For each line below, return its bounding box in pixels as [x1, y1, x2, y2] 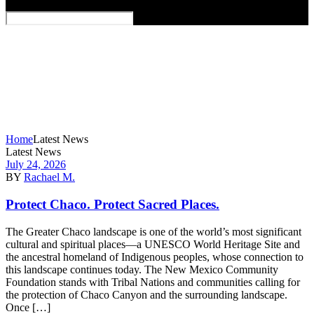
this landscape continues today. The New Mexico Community [6, 263, 278, 275]
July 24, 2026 [6, 158, 66, 171]
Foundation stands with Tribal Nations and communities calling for [6, 275, 300, 288]
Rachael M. [24, 171, 75, 184]
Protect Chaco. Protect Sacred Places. [6, 197, 219, 212]
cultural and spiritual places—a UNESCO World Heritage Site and [6, 238, 300, 250]
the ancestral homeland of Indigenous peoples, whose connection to [6, 250, 303, 263]
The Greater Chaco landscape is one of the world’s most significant [6, 225, 301, 238]
